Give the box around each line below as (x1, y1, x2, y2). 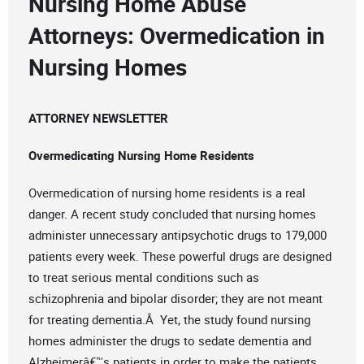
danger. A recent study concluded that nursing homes (28, 206, 316, 223)
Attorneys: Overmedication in (28, 19, 325, 51)
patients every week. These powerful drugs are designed (28, 248, 331, 265)
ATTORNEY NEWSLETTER (28, 110, 168, 127)
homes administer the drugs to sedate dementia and (28, 332, 311, 349)
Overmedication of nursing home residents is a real (28, 184, 305, 201)
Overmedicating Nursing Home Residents (28, 147, 254, 164)
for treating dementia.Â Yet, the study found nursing (28, 311, 310, 328)
